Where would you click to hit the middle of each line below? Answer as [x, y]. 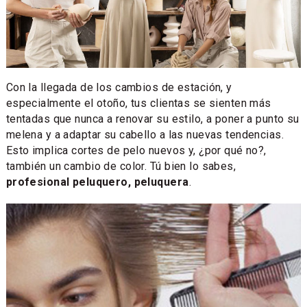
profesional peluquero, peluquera [97, 182]
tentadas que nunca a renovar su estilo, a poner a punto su [152, 119]
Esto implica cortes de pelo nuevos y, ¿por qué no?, [136, 151]
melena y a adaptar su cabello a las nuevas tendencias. [145, 135]
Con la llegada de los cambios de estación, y [119, 88]
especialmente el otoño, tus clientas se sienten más [138, 103]
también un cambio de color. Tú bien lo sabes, [121, 167]
